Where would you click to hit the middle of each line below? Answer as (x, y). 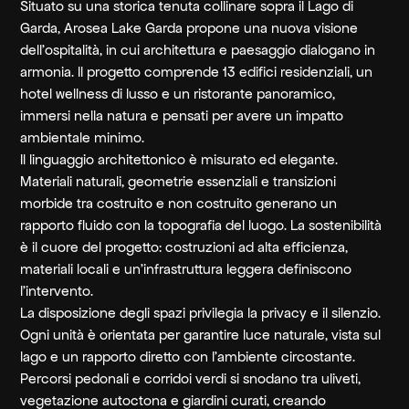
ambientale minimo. (83, 137)
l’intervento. (57, 291)
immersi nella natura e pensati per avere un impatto (182, 115)
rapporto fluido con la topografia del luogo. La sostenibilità (201, 225)
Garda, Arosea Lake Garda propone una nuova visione (189, 28)
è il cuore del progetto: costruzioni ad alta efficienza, (184, 247)
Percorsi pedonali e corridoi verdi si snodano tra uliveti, (191, 378)
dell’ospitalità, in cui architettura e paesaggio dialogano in (198, 50)
